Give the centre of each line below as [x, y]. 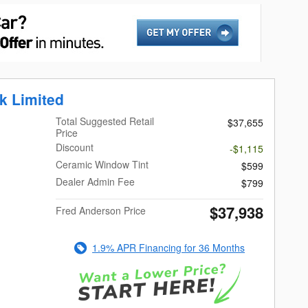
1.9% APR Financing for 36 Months [169, 247]
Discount [75, 147]
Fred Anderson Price [101, 210]
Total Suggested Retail [105, 121]
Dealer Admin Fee [96, 181]
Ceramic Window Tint [102, 164]
